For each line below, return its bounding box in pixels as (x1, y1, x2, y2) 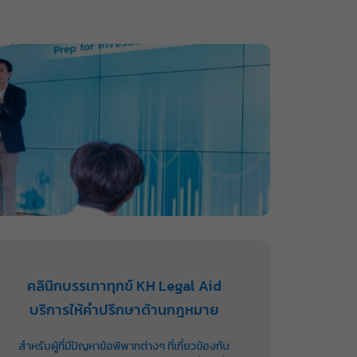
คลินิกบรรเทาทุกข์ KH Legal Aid (26, 274, 222, 296)
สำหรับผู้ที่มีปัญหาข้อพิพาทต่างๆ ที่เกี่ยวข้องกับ (18, 337, 230, 355)
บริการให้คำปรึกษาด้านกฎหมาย (29, 298, 219, 320)
